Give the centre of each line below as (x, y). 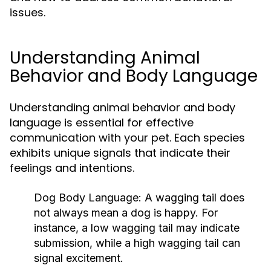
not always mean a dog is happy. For (126, 213)
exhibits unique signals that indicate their (120, 153)
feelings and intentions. (72, 168)
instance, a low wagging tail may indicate (137, 228)
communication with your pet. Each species (127, 138)
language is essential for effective (102, 122)
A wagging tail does (193, 198)
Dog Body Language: (88, 198)
